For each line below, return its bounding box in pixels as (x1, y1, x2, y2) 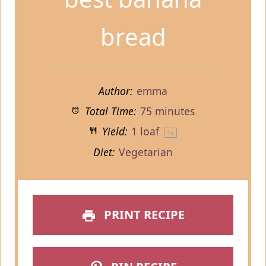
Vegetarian (119, 145, 173, 160)
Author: (98, 84, 132, 99)
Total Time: (81, 104, 136, 119)
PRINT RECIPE (100, 207, 185, 223)
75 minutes (140, 104, 195, 119)
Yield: (99, 124, 128, 139)
